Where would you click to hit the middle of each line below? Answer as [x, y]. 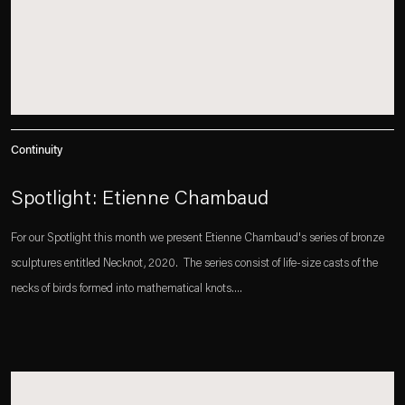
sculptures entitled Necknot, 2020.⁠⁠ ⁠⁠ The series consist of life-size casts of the [194, 264]
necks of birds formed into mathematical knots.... [127, 289]
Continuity [37, 151]
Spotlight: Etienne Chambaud [140, 200]
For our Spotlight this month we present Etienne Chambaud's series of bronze [198, 238]
